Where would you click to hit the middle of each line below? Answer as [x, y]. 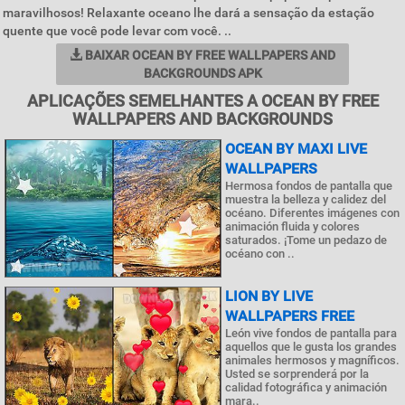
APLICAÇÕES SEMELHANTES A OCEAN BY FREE [202, 101]
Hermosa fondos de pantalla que [309, 186]
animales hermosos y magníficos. [312, 360]
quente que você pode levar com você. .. [117, 31]
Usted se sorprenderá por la [297, 373]
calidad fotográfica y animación [306, 387]
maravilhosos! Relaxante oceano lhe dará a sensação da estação [188, 13]
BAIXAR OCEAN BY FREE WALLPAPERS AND [209, 55]
